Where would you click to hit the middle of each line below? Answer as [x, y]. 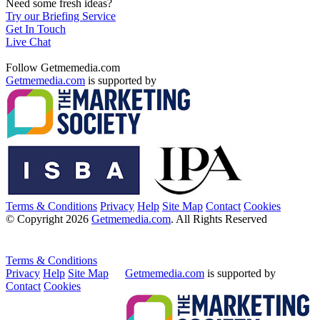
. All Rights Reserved [219, 219]
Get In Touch [36, 29]
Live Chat [28, 41]
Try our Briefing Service [61, 16]
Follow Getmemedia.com [63, 67]
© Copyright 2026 [49, 219]
